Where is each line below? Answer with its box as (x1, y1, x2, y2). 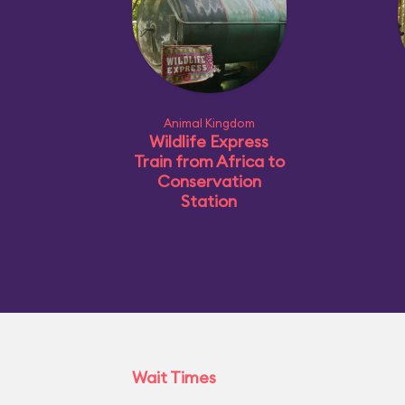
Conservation (156, 170, 261, 192)
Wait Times (131, 366, 216, 388)
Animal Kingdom (163, 115, 255, 130)
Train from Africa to (133, 150, 285, 172)
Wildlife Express (149, 130, 268, 152)
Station (181, 190, 237, 212)
